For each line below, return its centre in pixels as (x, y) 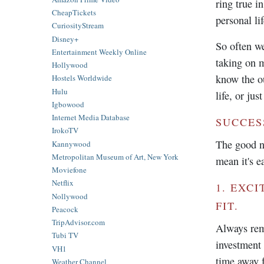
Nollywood (70, 196)
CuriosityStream (78, 26)
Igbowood (68, 104)
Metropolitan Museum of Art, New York (115, 156)
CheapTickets (74, 13)
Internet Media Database (91, 118)
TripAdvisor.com (78, 222)
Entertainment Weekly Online (99, 52)
